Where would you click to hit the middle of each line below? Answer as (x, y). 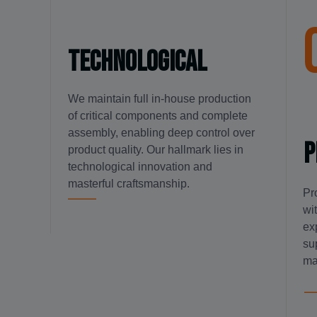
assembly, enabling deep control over (162, 133)
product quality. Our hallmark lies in (156, 150)
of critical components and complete (158, 116)
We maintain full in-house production (160, 99)
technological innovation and (140, 167)
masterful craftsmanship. (129, 184)
